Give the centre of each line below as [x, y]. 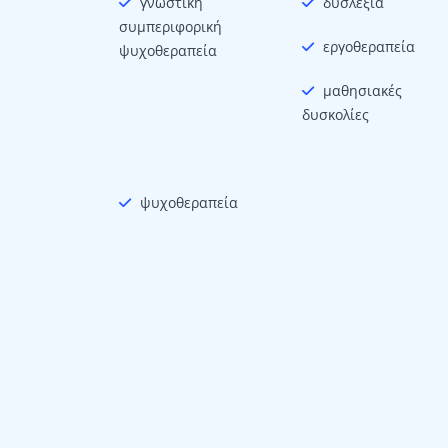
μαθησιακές [362, 91]
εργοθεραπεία [368, 47]
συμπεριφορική [170, 27]
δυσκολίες [335, 115]
